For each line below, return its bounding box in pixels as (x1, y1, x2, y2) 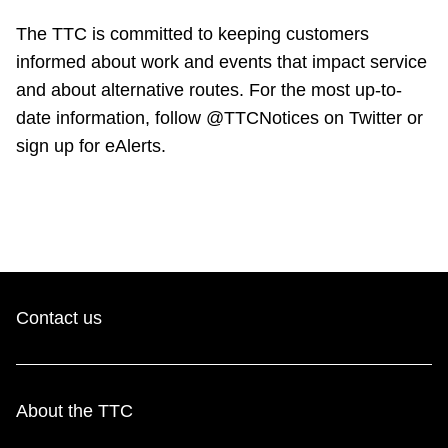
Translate (70, 127, 129, 144)
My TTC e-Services (70, 65, 192, 82)
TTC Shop (70, 3, 135, 20)
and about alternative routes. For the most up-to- (16, 80, 402, 101)
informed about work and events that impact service (16, 52, 427, 73)
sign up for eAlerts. (16, 136, 166, 157)
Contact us (16, 308, 102, 329)
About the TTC (16, 401, 133, 422)
